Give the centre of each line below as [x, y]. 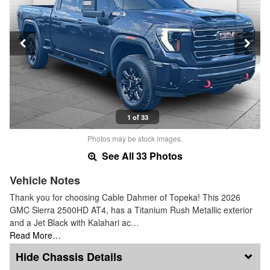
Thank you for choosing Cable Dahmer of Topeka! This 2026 [125, 197]
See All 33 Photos [141, 155]
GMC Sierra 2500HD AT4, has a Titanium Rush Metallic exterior [131, 209]
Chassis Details [82, 257]
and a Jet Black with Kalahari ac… [74, 222]
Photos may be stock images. [135, 138]
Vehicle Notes [45, 180]
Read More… [35, 235]
